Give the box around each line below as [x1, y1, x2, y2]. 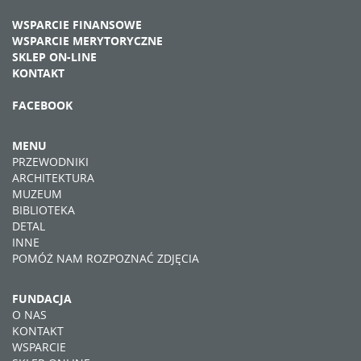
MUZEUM [12, 186, 62, 202]
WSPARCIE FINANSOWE [12, 17, 142, 33]
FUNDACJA [12, 291, 72, 307]
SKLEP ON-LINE [12, 49, 97, 65]
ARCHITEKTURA [12, 170, 94, 186]
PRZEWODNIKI [12, 154, 89, 170]
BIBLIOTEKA [12, 202, 75, 218]
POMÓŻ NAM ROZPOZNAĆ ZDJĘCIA [12, 251, 199, 267]
